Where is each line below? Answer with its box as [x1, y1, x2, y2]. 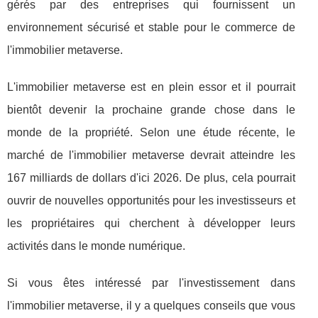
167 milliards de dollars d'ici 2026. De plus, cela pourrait [7, 171, 295, 184]
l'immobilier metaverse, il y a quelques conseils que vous [7, 299, 295, 312]
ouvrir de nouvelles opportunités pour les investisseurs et [7, 194, 295, 207]
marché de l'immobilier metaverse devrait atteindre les [7, 148, 295, 161]
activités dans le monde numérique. [7, 239, 185, 252]
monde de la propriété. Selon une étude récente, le [7, 126, 295, 138]
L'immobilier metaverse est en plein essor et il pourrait [7, 80, 295, 93]
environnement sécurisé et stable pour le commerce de [7, 21, 295, 33]
